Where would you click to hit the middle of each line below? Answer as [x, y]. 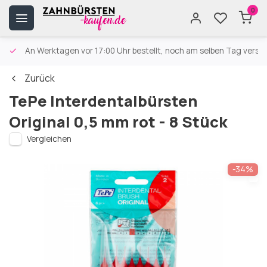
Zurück [40, 78]
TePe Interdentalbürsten [103, 101]
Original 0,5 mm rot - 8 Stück [118, 122]
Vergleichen [49, 139]
